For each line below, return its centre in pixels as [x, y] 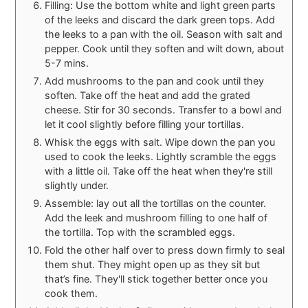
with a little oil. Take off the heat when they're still [159, 170]
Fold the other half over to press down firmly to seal [165, 250]
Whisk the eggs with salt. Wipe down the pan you [160, 142]
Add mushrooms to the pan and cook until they [155, 80]
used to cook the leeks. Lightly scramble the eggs [161, 156]
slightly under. [77, 185]
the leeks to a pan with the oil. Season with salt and [164, 34]
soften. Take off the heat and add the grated [148, 95]
